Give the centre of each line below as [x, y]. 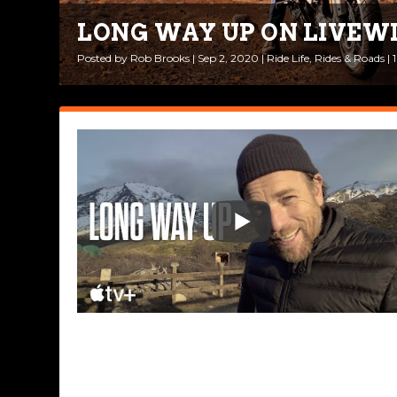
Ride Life [288, 58]
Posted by [104, 58]
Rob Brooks [160, 58]
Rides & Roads [350, 58]
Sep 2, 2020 [229, 58]
